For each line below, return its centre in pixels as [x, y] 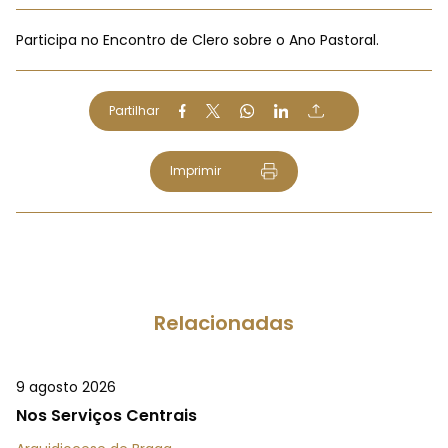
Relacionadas [224, 323]
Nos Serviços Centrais [106, 416]
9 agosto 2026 [66, 387]
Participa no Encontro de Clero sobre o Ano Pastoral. [197, 40]
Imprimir [195, 170]
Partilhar [134, 110]
